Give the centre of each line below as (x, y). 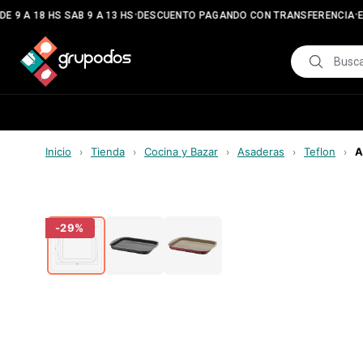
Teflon (320, 152)
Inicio (58, 152)
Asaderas (261, 152)
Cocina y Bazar (181, 152)
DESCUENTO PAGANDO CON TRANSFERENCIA (239, 15)
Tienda (108, 152)
